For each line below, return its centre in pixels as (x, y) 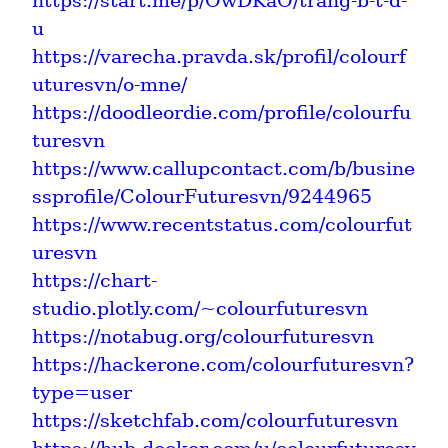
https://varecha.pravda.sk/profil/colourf (219, 56)
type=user (82, 392)
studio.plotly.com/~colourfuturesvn (200, 308)
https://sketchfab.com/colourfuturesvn (215, 420)
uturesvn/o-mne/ (109, 84)
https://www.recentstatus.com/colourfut (222, 224)
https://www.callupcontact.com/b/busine (223, 168)
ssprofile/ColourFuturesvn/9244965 (202, 196)
